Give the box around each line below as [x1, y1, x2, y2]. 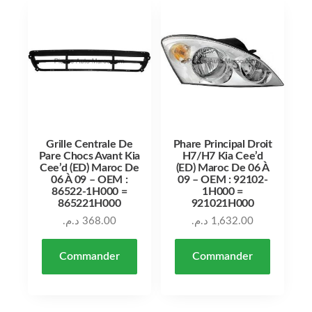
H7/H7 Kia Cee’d [182, 150, 263, 162]
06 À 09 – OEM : [51, 173, 128, 185]
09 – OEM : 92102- [177, 173, 268, 185]
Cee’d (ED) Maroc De [39, 162, 139, 173]
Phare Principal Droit [173, 138, 272, 150]
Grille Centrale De [46, 138, 133, 150]
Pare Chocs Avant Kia [38, 150, 141, 162]
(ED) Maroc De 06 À [175, 162, 270, 173]
